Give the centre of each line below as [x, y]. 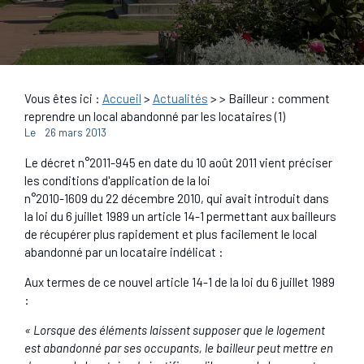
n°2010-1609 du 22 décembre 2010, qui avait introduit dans [176, 198]
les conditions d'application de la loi [117, 180]
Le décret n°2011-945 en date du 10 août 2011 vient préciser [178, 162]
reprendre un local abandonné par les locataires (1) [154, 117]
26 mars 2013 [75, 133]
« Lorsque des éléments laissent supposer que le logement [174, 329]
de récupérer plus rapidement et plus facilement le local [170, 234]
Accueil [121, 99]
